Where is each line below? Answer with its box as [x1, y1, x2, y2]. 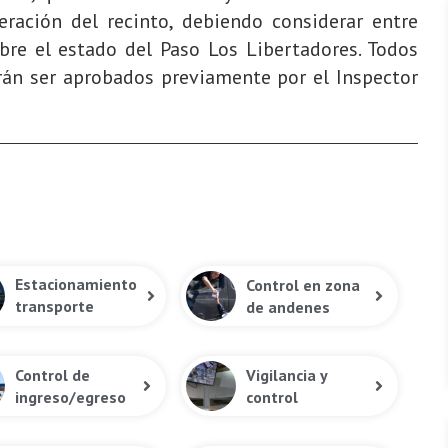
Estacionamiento [14, 274, 137, 295]
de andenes [246, 296, 331, 317]
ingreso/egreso [14, 386, 126, 407]
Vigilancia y [246, 364, 328, 385]
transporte [14, 296, 94, 317]
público [14, 318, 67, 339]
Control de [14, 364, 90, 385]
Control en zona [246, 274, 361, 295]
